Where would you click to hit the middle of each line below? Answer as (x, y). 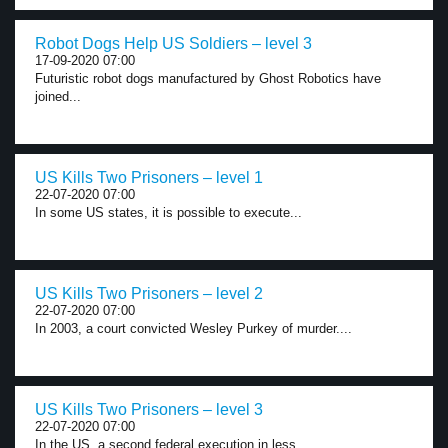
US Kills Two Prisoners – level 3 (149, 409)
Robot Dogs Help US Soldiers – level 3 (173, 43)
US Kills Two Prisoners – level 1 (149, 177)
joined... (58, 96)
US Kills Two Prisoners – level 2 (149, 293)
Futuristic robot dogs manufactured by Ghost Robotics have (208, 78)
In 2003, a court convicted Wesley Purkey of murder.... (193, 328)
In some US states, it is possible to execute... (168, 212)
